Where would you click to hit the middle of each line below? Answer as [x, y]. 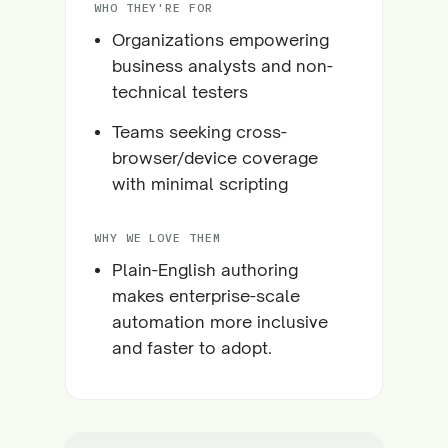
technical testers [180, 91]
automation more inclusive [220, 321]
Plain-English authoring [205, 269]
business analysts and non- [222, 65]
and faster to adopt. [192, 347]
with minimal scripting [200, 183]
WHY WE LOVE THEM [157, 237]
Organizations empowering [220, 39]
